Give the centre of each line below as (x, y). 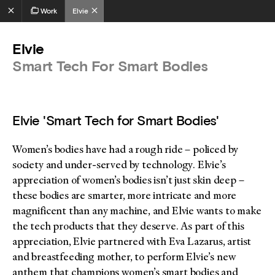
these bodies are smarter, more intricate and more (125, 195)
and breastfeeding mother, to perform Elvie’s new (124, 257)
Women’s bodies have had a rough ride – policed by (126, 149)
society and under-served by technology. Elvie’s (119, 165)
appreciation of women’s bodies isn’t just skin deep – (128, 180)
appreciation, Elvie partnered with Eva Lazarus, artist (132, 241)
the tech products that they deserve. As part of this (128, 226)
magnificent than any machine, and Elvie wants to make (137, 211)
